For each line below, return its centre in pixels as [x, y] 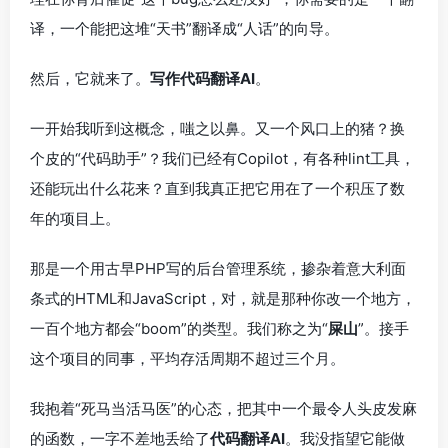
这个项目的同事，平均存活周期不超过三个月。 [187, 358]
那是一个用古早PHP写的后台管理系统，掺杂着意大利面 [218, 268]
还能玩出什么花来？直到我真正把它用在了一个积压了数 [217, 188]
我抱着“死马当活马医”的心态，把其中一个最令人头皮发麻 [223, 408]
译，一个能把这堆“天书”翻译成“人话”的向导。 [184, 28]
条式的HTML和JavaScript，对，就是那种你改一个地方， [223, 298]
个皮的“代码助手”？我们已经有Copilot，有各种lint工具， [222, 158]
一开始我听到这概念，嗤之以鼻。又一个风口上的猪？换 [217, 128]
